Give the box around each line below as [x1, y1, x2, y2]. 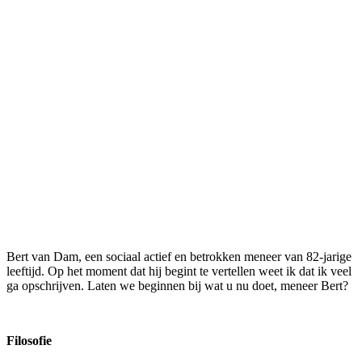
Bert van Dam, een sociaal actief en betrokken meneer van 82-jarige [6, 249, 351, 263]
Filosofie [6, 333, 52, 347]
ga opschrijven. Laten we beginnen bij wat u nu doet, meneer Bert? [6, 278, 348, 293]
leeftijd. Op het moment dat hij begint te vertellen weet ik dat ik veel [6, 263, 351, 278]
